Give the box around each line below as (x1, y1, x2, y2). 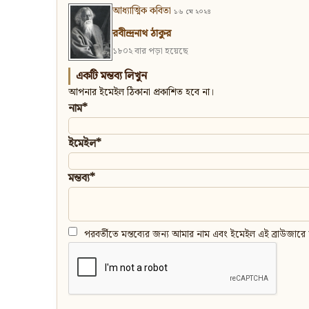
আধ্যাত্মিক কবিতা (112, 3, 171, 19)
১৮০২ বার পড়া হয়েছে (112, 44, 188, 59)
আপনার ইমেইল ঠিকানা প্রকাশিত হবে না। (68, 85, 215, 101)
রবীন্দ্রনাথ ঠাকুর (112, 26, 171, 43)
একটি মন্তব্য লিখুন (76, 68, 147, 86)
